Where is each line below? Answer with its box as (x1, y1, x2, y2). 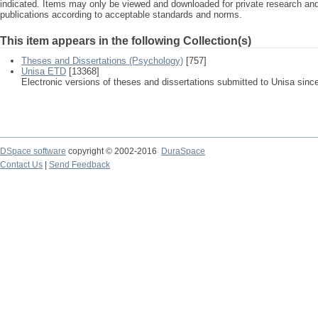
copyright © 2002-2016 (66, 146, 161, 156)
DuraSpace (161, 146, 205, 156)
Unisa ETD (21, 66, 66, 77)
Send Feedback (49, 160, 110, 170)
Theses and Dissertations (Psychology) (21, 55, 183, 66)
